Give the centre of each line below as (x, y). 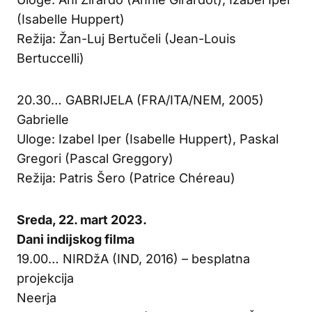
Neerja (37, 297)
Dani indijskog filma (76, 239)
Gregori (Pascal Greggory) (95, 158)
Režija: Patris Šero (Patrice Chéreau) (126, 178)
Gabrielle (43, 119)
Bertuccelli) (50, 58)
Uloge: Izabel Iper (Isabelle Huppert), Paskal (148, 139)
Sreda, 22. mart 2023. (82, 219)
